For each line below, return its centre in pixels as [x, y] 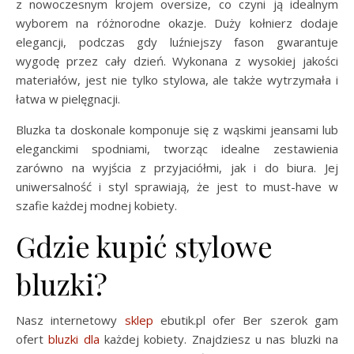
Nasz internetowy [70, 320]
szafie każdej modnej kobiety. [96, 206]
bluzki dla [74, 339]
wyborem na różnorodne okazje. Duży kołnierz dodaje [177, 23]
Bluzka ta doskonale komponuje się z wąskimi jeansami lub [177, 130]
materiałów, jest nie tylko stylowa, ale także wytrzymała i [177, 80]
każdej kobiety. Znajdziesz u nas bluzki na [219, 339]
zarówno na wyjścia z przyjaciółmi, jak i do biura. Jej [177, 168]
